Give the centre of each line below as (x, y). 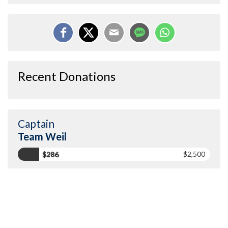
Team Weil (42, 136)
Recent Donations (67, 76)
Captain (36, 123)
